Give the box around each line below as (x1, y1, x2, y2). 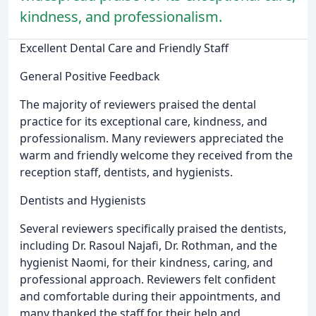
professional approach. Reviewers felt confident (20, 271, 276, 287)
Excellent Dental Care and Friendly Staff (20, 39, 229, 56)
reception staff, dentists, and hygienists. (20, 164, 233, 180)
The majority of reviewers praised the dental (20, 96, 256, 112)
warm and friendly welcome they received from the (20, 147, 293, 163)
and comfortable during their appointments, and (20, 288, 281, 304)
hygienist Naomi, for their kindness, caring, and (20, 254, 273, 270)
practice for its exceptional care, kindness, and (20, 113, 267, 129)
